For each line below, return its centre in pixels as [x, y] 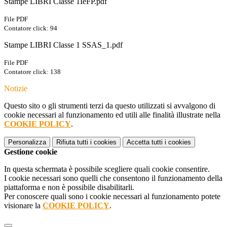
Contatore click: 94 [31, 28]
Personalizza [27, 142]
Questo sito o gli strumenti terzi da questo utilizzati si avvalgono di [110, 106]
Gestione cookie [31, 152]
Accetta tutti [145, 142]
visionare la [23, 206]
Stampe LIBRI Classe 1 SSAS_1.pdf [63, 45]
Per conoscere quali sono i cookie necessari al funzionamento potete [112, 197]
